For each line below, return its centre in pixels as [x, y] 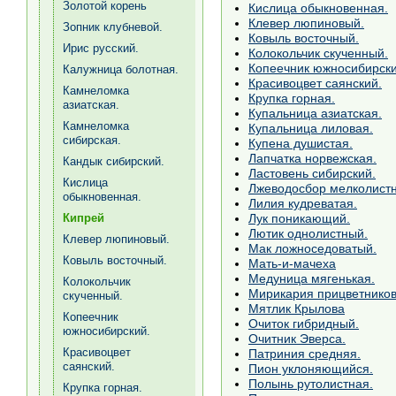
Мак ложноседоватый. [312, 248]
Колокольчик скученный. [318, 53]
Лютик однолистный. [308, 233]
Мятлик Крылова [297, 308]
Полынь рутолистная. [311, 383]
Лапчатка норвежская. [312, 158]
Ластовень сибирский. [312, 173]
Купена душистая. [301, 143]
